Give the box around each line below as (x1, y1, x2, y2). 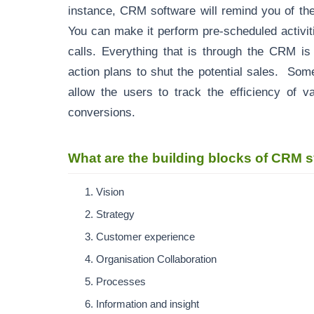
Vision (96, 186, 124, 198)
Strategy (96, 209, 137, 220)
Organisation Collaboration (96, 254, 217, 265)
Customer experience (96, 231, 198, 243)
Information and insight (96, 299, 202, 310)
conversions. (68, 106, 135, 118)
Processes (96, 276, 149, 287)
